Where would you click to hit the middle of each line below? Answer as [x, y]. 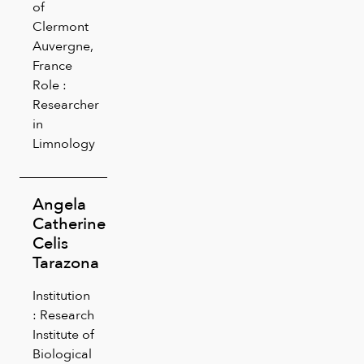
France [52, 65]
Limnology [64, 143]
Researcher [66, 104]
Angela [59, 204]
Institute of [63, 334]
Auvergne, [63, 45]
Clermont [61, 26]
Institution [61, 295]
